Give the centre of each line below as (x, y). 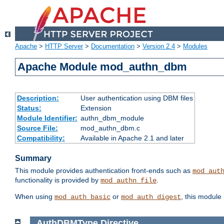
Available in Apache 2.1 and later (132, 138)
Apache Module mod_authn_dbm (102, 67)
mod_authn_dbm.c (110, 128)
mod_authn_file (128, 181)
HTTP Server (64, 46)
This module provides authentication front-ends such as (104, 171)
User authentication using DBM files (136, 98)
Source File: (37, 128)
